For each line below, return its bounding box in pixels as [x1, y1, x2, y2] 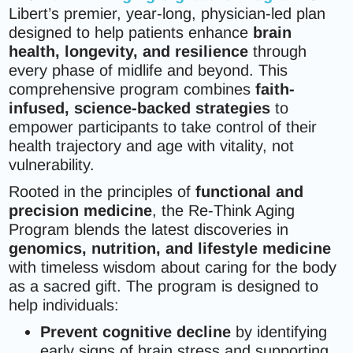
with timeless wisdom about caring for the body [9, 258, 337, 276]
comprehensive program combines [9, 80, 256, 98]
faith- [255, 80, 295, 98]
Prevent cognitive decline [40, 323, 232, 340]
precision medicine [9, 202, 153, 219]
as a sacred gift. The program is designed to [9, 277, 319, 295]
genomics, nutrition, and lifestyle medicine [9, 240, 332, 257]
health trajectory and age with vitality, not [9, 137, 295, 154]
